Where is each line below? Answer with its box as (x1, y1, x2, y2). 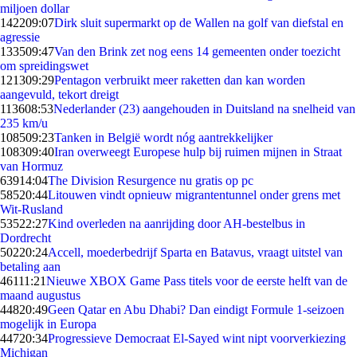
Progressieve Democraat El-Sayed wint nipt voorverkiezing (48, 331, 346, 345)
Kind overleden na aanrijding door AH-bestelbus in (48, 217, 305, 230)
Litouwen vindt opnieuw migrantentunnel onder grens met (48, 188, 340, 202)
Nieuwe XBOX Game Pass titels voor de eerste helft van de (46, 274, 347, 288)
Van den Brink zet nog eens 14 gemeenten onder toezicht (54, 45, 340, 58)
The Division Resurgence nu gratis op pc (48, 174, 253, 187)
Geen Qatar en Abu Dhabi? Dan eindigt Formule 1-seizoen (48, 303, 344, 316)
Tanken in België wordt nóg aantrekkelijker (54, 131, 273, 144)
